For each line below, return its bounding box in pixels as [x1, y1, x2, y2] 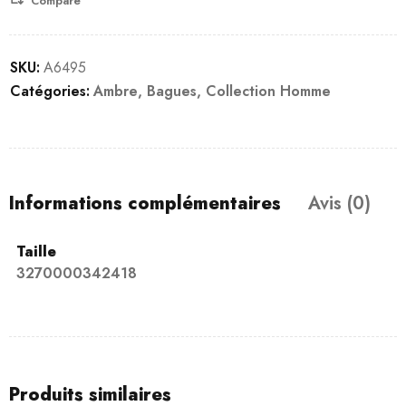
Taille [16, 241, 56, 262]
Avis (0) [308, 190, 371, 217]
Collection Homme [206, 81, 331, 101]
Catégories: [10, 81, 90, 101]
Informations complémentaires [9, 190, 281, 217]
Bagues [147, 81, 197, 101]
